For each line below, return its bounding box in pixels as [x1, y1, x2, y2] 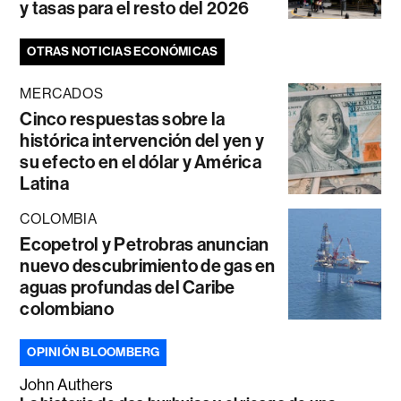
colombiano [20, 298, 114, 320]
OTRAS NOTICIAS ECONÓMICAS [27, 44, 218, 59]
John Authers [20, 376, 114, 394]
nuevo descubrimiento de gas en [20, 255, 276, 277]
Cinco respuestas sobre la [20, 108, 226, 130]
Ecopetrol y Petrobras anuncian [20, 234, 269, 255]
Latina [20, 173, 69, 194]
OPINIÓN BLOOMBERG [27, 345, 160, 360]
